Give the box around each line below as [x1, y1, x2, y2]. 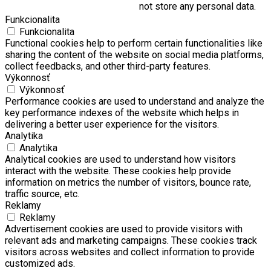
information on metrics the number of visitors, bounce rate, [5, 177, 251, 188]
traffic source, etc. [5, 188, 79, 200]
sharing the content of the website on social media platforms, [5, 49, 264, 60]
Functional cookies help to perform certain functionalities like [5, 38, 263, 49]
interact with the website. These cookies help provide [5, 165, 231, 177]
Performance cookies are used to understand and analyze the [5, 96, 264, 107]
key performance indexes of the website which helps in [5, 107, 239, 119]
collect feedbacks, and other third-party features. [5, 60, 211, 72]
